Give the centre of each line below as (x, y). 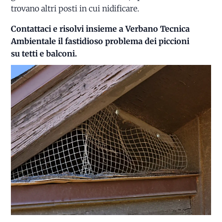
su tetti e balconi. (44, 54)
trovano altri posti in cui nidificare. (75, 9)
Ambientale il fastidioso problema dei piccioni (100, 41)
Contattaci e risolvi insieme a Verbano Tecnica (101, 29)
